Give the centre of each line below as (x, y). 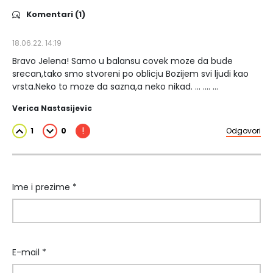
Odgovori (243, 131)
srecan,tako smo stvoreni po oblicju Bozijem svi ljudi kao (130, 74)
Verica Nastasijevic (52, 108)
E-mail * (29, 253)
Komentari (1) (56, 15)
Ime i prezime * (44, 187)
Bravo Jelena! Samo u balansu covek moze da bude (122, 61)
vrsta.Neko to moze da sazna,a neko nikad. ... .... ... (115, 87)
